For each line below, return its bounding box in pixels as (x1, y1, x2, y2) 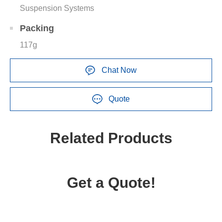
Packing (20, 23, 54, 33)
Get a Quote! (66, 174, 156, 191)
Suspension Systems (20, 4, 94, 12)
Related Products (50, 130, 172, 146)
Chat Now (102, 66, 137, 74)
